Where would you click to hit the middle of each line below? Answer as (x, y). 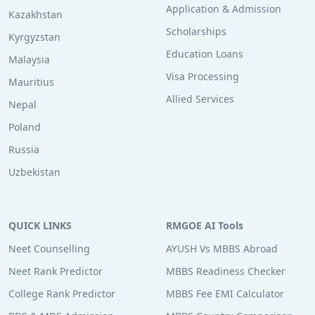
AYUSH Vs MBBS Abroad (222, 249)
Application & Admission (224, 9)
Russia (24, 150)
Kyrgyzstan (34, 37)
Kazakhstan (36, 15)
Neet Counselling (49, 249)
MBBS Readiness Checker (226, 271)
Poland (25, 127)
